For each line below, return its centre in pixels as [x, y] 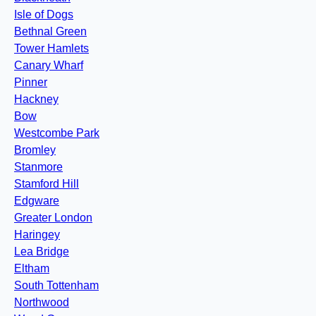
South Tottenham [56, 286]
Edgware [37, 201]
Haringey [37, 235]
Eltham [32, 269]
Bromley [35, 150]
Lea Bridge [42, 252]
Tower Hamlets [51, 49]
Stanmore [38, 167]
